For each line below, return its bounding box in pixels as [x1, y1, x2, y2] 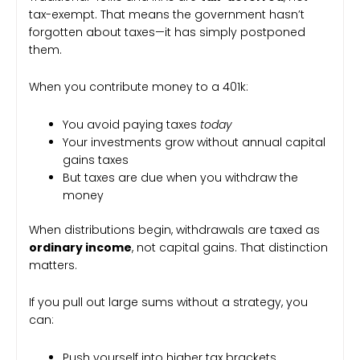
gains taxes [63, 151, 129, 168]
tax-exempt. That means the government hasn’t [29, 6, 305, 22]
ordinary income [29, 239, 132, 256]
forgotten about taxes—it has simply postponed [29, 23, 305, 40]
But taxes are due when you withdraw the [63, 169, 298, 186]
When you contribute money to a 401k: [29, 79, 248, 96]
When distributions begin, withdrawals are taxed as [29, 221, 320, 238]
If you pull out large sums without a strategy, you [29, 294, 308, 311]
